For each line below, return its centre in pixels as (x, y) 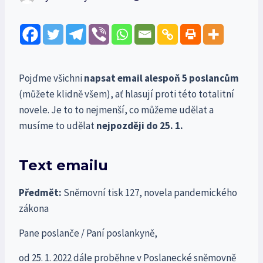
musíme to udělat (58, 126)
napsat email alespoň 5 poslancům (161, 78)
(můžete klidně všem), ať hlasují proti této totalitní (127, 94)
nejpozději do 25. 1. (140, 126)
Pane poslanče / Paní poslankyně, (88, 233)
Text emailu (63, 166)
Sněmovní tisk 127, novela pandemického (149, 193)
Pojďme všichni (51, 78)
